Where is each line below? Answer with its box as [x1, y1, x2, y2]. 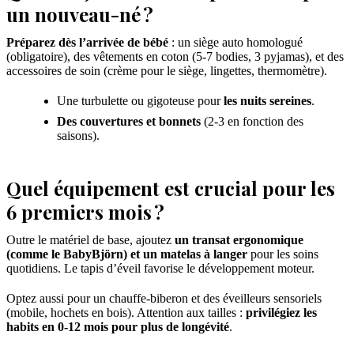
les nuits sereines [224, 94, 311, 108]
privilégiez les [246, 306, 317, 320]
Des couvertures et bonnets [57, 115, 201, 129]
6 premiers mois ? [6, 199, 164, 225]
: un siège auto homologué [168, 36, 303, 50]
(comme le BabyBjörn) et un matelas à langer [6, 247, 247, 262]
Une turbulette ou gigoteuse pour [57, 94, 224, 108]
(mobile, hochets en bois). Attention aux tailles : [6, 306, 246, 320]
